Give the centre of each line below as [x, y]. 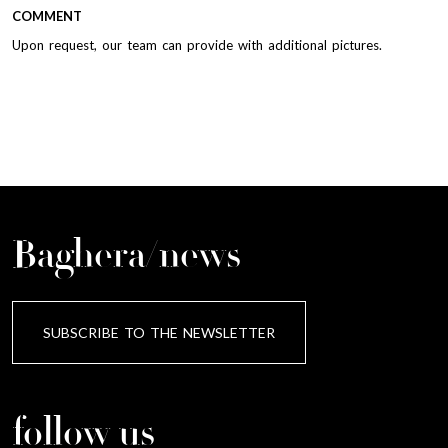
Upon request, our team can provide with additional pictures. [197, 44]
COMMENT [47, 15]
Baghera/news [126, 258]
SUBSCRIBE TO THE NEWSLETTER [159, 332]
